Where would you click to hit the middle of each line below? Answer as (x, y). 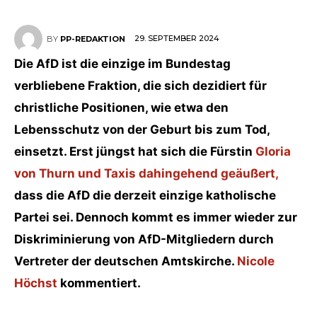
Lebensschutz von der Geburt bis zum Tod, (142, 129)
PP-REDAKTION (93, 39)
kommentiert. (99, 283)
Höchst (36, 283)
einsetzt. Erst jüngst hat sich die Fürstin (135, 151)
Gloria (273, 151)
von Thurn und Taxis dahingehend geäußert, (146, 173)
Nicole (256, 261)
